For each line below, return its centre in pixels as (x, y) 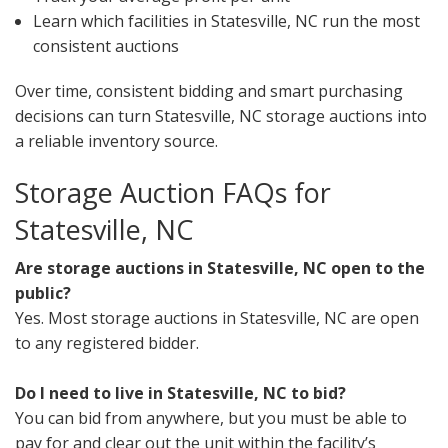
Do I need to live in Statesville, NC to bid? (180, 393)
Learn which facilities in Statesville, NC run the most (226, 21)
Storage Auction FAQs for (173, 193)
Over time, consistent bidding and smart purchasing (209, 91)
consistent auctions (105, 46)
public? (43, 293)
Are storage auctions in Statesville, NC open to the (220, 268)
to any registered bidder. (107, 343)
